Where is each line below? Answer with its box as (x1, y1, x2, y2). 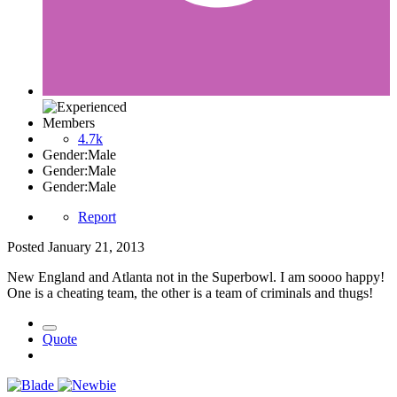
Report (78, 208, 116, 224)
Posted (7, 238, 48, 254)
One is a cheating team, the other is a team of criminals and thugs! (7, 284, 373, 300)
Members (43, 114, 95, 130)
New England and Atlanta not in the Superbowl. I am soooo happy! (7, 269, 385, 284)
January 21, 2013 (48, 238, 144, 254)
